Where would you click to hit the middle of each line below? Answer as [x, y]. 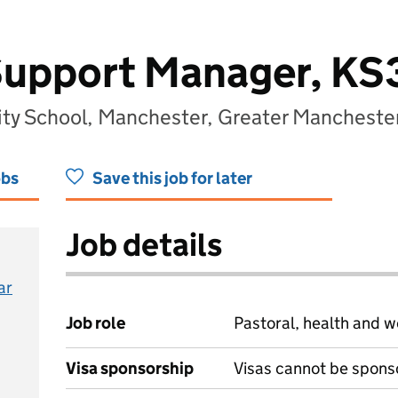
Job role [96, 323]
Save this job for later [172, 178]
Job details [144, 245]
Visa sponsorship [130, 368]
